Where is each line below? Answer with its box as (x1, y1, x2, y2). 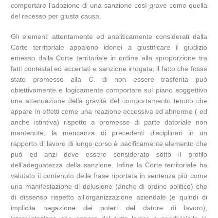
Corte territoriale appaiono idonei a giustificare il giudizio (11, 43, 207, 51)
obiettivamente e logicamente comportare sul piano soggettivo (11, 86, 207, 94)
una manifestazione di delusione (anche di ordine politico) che (11, 182, 207, 190)
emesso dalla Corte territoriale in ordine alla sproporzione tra (11, 54, 207, 62)
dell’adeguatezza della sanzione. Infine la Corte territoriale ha (11, 161, 207, 169)
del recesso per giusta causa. (11, 12, 102, 20)
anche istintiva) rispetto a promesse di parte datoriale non (11, 118, 207, 126)
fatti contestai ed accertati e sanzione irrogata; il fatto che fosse (11, 64, 207, 73)
